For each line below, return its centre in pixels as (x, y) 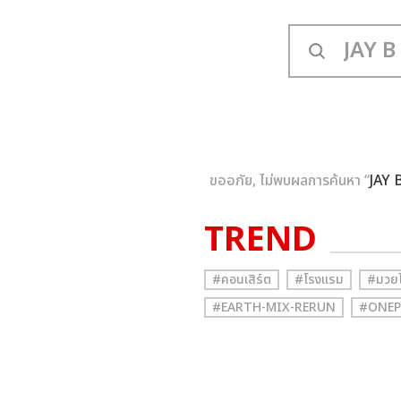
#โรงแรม (319, 280)
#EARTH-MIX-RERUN (274, 307)
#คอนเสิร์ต (242, 280)
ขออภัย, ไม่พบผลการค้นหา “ (290, 181)
